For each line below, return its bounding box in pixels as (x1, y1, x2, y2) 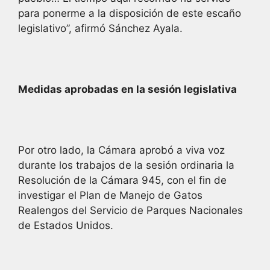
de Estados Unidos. (18, 219, 113, 231)
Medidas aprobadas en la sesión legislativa (18, 83, 237, 95)
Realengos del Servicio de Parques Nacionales (18, 204, 243, 216)
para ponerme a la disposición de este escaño (18, 7, 241, 19)
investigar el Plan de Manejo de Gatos (18, 189, 202, 201)
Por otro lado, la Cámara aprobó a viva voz (18, 143, 225, 156)
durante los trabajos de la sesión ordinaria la (18, 159, 234, 171)
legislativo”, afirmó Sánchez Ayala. (18, 22, 183, 34)
